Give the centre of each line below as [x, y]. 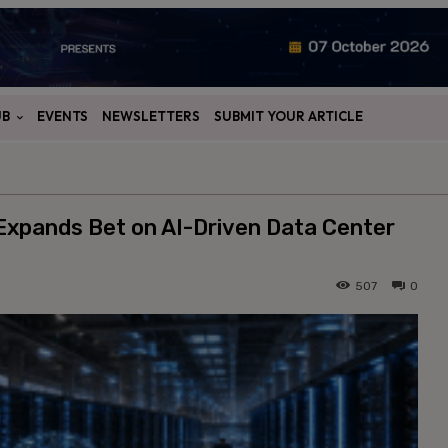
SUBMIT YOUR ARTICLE [288, 116]
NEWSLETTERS [151, 116]
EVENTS [62, 116]
